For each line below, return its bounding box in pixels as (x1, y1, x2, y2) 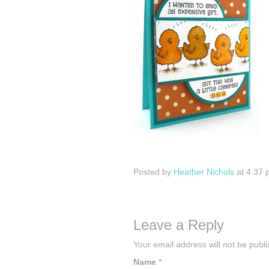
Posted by (133, 167, 174, 177)
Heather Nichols (174, 167, 234, 177)
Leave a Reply (133, 217, 224, 233)
